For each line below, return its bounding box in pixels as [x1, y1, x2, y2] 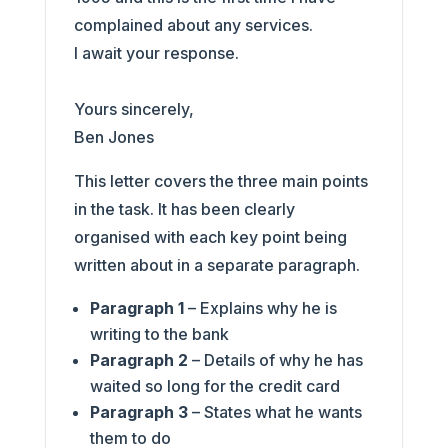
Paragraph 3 [89, 402, 188, 422]
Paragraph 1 [89, 298, 188, 318]
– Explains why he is [187, 298, 337, 318]
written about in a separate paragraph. [73, 255, 360, 275]
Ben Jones [73, 127, 154, 147]
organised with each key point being [73, 227, 347, 247]
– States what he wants [187, 402, 362, 422]
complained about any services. [73, 15, 317, 35]
